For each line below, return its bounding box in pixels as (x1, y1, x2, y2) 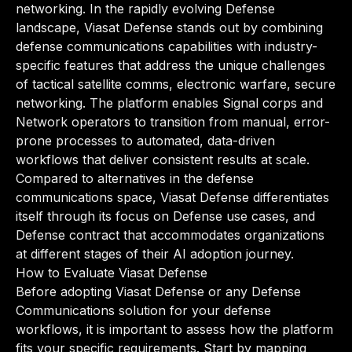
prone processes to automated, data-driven (16, 133, 275, 148)
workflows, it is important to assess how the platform (16, 321, 333, 337)
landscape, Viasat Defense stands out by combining (16, 20, 323, 35)
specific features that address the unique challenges (16, 57, 325, 73)
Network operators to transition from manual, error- (16, 114, 330, 130)
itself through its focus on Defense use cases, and (16, 208, 315, 224)
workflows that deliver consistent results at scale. (16, 152, 310, 167)
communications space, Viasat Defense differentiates (16, 189, 329, 205)
